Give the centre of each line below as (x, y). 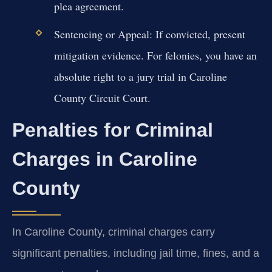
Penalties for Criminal (113, 130)
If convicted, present (199, 34)
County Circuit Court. (102, 97)
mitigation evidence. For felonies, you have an (155, 55)
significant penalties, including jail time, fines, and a (136, 253)
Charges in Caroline (105, 159)
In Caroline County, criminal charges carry (114, 232)
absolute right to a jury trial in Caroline (140, 76)
